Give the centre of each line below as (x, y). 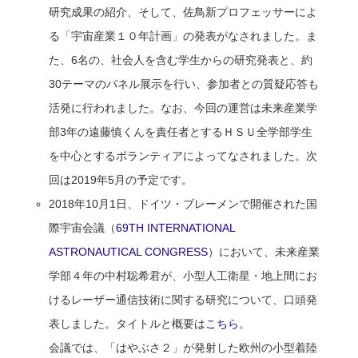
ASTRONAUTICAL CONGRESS (129, 251)
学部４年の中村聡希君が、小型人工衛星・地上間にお (183, 275)
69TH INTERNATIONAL (176, 227)
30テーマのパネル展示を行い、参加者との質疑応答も (184, 84)
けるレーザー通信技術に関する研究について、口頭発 (183, 299)
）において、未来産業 (264, 251)
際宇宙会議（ (83, 227)
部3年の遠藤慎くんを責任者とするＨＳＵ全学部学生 (181, 131)
